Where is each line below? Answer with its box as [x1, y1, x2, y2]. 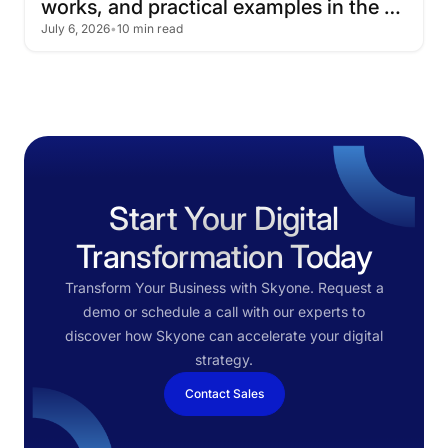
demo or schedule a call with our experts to [83, 303, 365, 320]
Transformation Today [75, 237, 373, 276]
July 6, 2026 [41, 21, 110, 36]
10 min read [117, 21, 183, 36]
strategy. [195, 351, 253, 368]
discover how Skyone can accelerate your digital [65, 327, 383, 344]
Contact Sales [184, 386, 264, 401]
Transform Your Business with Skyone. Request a [64, 279, 384, 296]
